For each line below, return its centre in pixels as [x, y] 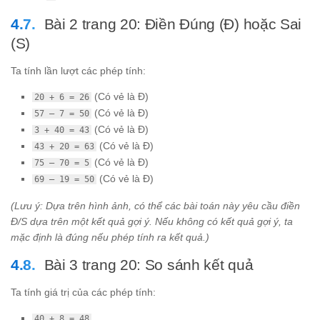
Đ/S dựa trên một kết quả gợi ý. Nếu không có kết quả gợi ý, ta [152, 222]
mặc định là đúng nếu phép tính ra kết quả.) [110, 237]
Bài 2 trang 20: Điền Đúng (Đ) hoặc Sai [173, 24]
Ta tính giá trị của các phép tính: [83, 292]
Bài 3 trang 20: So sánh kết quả [149, 265]
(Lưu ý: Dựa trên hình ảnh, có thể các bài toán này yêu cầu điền [155, 206]
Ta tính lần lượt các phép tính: [78, 70]
